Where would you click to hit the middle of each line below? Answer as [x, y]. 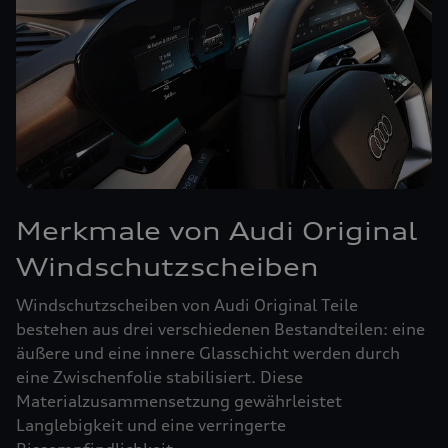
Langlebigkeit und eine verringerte [151, 425]
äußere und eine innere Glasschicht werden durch [208, 353]
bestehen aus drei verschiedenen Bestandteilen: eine [220, 329]
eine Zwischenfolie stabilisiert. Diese [159, 377]
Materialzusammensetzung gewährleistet [179, 401]
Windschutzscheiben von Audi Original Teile [187, 305]
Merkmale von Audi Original [216, 231]
